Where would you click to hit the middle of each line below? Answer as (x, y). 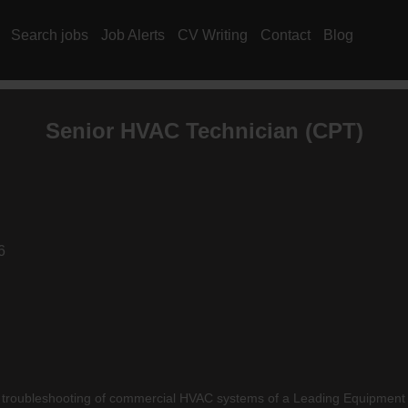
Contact (286, 35)
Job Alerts (133, 35)
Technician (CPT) (271, 130)
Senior (82, 130)
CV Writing (213, 35)
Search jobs (50, 35)
